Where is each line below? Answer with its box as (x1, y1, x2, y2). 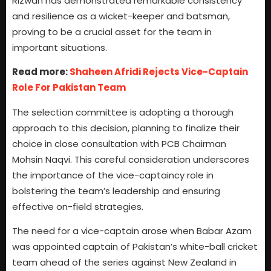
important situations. (12, 41, 107, 54)
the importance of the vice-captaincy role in (12, 168, 214, 181)
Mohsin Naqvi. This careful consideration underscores (12, 152, 249, 166)
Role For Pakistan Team (12, 81, 126, 94)
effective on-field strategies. (12, 200, 143, 213)
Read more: (12, 65, 70, 79)
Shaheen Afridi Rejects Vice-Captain (70, 65, 248, 79)
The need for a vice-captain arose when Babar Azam (12, 224, 252, 238)
